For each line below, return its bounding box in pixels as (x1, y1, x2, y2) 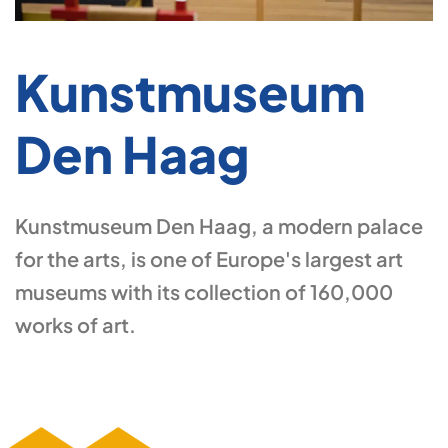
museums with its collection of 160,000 (15, 279, 393, 305)
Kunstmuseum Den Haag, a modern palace (15, 213, 423, 239)
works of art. (15, 312, 136, 338)
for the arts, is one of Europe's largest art (15, 246, 403, 272)
